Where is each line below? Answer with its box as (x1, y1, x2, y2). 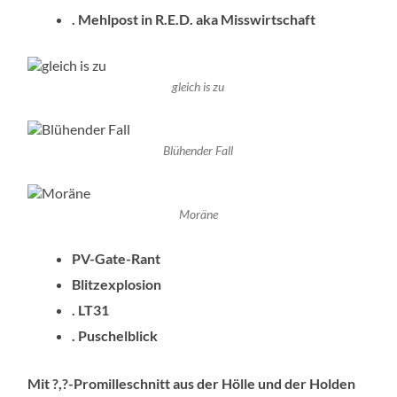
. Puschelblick (72, 326, 159, 344)
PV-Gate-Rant (72, 249, 161, 267)
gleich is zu (172, 80, 225, 95)
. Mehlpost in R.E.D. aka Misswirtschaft (72, 11, 316, 28)
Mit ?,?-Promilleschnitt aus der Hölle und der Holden (27, 374, 356, 392)
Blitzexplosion (72, 275, 162, 292)
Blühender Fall (163, 143, 234, 158)
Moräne (178, 206, 218, 222)
